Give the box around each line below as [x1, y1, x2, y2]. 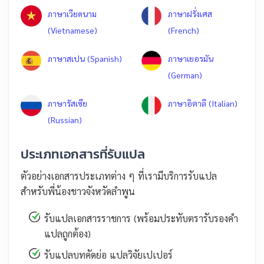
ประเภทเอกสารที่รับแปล [21, 144, 145, 164]
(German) [168, 70, 202, 81]
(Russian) [48, 114, 82, 126]
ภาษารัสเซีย [48, 98, 87, 109]
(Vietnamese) [48, 25, 97, 36]
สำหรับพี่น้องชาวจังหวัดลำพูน [21, 185, 135, 198]
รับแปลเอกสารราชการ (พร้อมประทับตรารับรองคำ [44, 212, 238, 225]
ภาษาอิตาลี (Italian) [168, 98, 237, 109]
